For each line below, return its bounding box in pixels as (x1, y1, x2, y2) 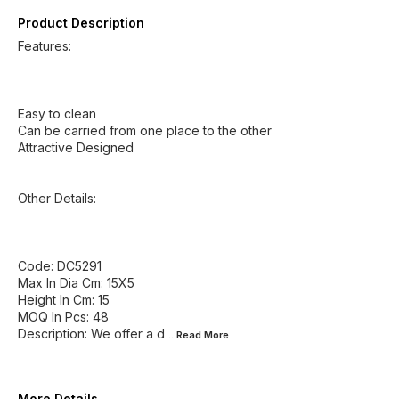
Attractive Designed (18, 140, 134, 155)
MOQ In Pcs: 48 (18, 309, 109, 324)
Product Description (18, 15, 144, 30)
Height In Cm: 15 (18, 292, 110, 307)
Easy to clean (18, 106, 96, 121)
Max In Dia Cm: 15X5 (18, 275, 134, 290)
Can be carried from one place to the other (18, 123, 272, 138)
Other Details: (18, 191, 96, 206)
